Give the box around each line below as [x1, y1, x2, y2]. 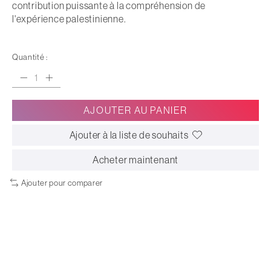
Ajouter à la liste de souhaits [69, 128, 189, 141]
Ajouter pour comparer [21, 177, 103, 188]
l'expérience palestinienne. [12, 13, 126, 25]
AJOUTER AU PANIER [83, 103, 188, 116]
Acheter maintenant [92, 153, 179, 166]
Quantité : [12, 51, 48, 62]
